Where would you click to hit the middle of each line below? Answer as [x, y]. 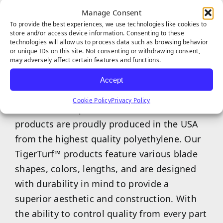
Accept [111, 79]
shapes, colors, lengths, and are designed [106, 168]
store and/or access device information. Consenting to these [97, 33]
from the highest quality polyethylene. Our [108, 139]
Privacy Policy [130, 100]
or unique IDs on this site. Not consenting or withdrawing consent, [105, 51]
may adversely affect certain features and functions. [86, 60]
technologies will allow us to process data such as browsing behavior [109, 42]
